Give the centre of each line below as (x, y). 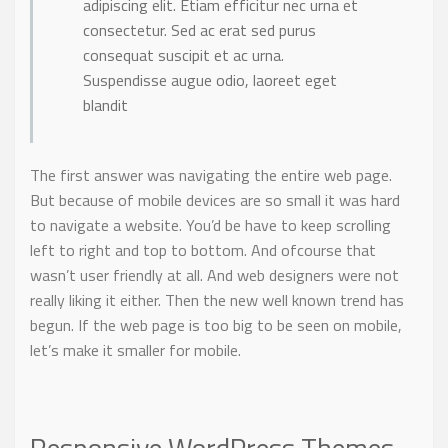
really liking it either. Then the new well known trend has (217, 300)
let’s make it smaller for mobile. (135, 350)
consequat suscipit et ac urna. (183, 55)
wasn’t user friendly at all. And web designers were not (214, 275)
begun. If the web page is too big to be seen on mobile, (216, 325)
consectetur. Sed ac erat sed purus (199, 30)
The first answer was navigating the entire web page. (211, 175)
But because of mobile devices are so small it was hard (215, 200)
